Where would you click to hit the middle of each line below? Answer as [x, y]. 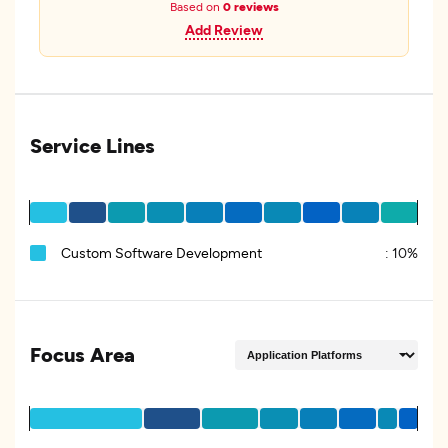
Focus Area [82, 354]
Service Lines [92, 145]
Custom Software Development [161, 252]
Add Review [224, 29]
